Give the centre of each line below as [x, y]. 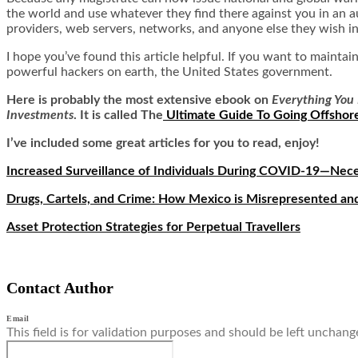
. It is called [105, 115]
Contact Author [60, 287]
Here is [27, 99]
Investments [40, 115]
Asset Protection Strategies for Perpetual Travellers [153, 227]
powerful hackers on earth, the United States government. [169, 72]
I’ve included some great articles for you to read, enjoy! [163, 143]
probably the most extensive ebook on [161, 99]
